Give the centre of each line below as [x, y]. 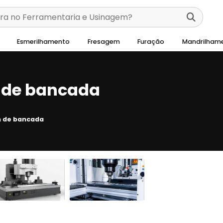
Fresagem [104, 42]
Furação [151, 42]
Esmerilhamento [44, 42]
